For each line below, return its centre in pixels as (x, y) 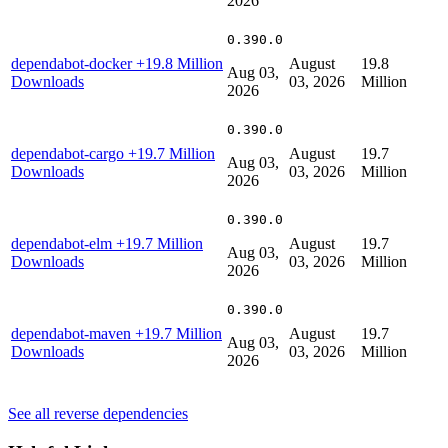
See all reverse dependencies (98, 413)
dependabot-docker (73, 63)
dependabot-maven (73, 333)
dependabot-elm (63, 243)
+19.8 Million (179, 63)
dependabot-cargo (69, 153)
